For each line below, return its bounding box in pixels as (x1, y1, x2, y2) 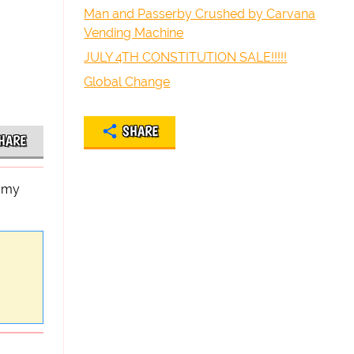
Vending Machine (84, 25, 184, 40)
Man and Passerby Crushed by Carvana (84, 6, 316, 21)
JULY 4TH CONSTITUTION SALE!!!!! (84, 50, 288, 65)
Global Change (84, 74, 171, 89)
